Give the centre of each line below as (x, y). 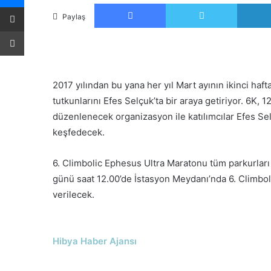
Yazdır (35, 31)
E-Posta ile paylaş (35, 7)
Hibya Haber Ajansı (95, 241)
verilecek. (75, 194)
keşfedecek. (79, 132)
